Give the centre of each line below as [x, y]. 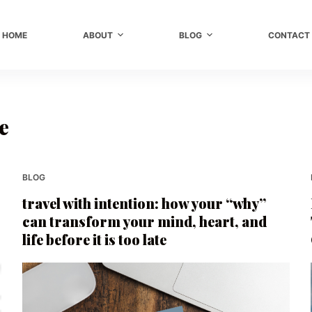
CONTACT [289, 35]
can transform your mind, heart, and [145, 221]
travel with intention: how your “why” [145, 203]
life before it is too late [95, 239]
